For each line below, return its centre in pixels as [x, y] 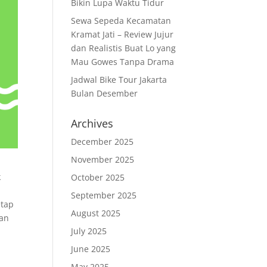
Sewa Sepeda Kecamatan [121, 21]
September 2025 [104, 195]
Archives [92, 123]
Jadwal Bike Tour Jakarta [119, 80]
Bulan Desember [105, 93]
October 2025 [98, 177]
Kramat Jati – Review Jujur [122, 34]
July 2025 [89, 231]
